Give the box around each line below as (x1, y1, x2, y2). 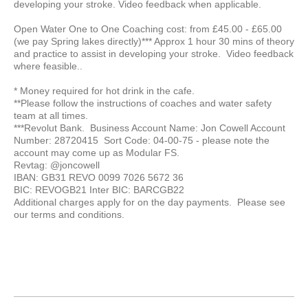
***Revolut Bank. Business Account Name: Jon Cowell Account (14, 122, 285, 133)
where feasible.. (14, 60, 85, 71)
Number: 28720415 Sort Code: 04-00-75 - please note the (14, 135, 269, 146)
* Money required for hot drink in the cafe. (14, 85, 195, 96)
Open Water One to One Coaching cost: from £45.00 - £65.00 (14, 23, 282, 34)
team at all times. (14, 110, 91, 121)
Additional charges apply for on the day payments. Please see (14, 197, 285, 208)
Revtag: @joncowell (14, 159, 100, 170)
